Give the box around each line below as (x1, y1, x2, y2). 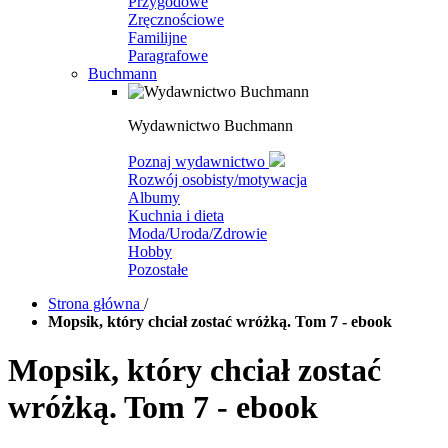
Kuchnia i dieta (128, 207, 224, 224)
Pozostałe (128, 261, 188, 278)
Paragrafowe (128, 47, 208, 64)
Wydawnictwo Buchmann (128, 117, 293, 134)
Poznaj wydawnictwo (128, 153, 269, 170)
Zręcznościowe (128, 11, 224, 28)
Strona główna (48, 295, 144, 312)
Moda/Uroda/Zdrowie (128, 225, 267, 242)
